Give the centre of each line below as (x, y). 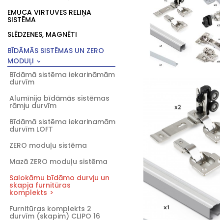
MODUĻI (21, 61)
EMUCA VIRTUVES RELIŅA (49, 12)
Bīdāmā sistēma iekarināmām (62, 75)
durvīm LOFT (31, 129)
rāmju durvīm (33, 106)
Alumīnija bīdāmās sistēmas (59, 98)
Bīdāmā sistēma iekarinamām (62, 122)
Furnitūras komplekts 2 (50, 209)
